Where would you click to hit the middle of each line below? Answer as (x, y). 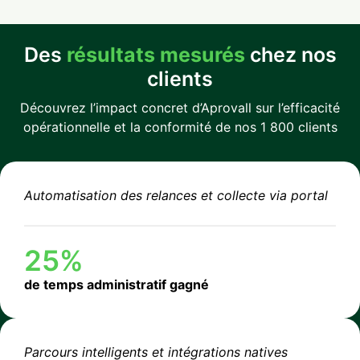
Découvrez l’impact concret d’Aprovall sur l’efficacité (180, 107)
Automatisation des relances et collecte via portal (176, 196)
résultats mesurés (155, 54)
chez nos (290, 54)
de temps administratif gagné (117, 285)
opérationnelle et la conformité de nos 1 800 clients (180, 127)
